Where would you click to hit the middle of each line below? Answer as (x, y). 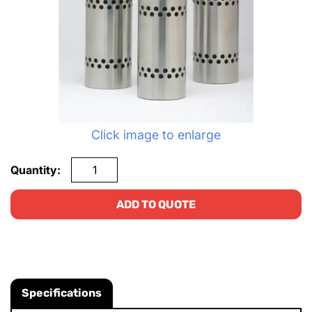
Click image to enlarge (156, 135)
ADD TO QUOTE (156, 204)
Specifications (62, 293)
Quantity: (36, 170)
